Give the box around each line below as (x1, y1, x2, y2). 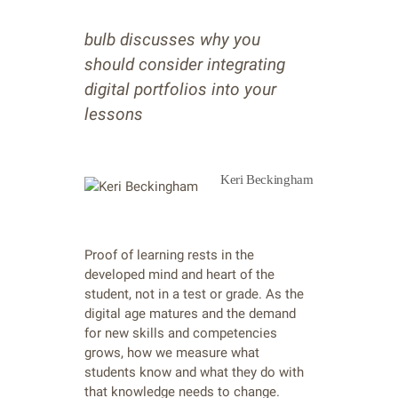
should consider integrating (84, 54, 285, 75)
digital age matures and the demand (84, 305, 296, 322)
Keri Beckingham (220, 172, 314, 187)
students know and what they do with (84, 363, 304, 380)
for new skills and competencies (84, 324, 277, 341)
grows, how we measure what (84, 344, 259, 361)
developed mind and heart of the (84, 266, 275, 283)
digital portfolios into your (84, 79, 276, 99)
